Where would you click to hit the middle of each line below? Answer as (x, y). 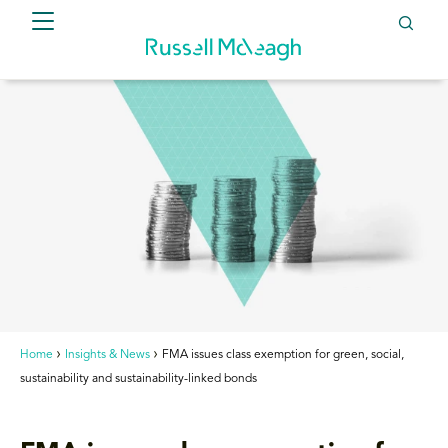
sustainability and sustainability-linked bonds (138, 379)
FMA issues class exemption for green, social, (283, 355)
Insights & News (107, 355)
